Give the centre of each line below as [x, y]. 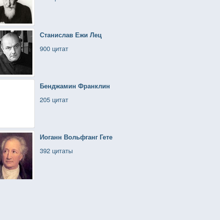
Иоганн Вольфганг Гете [76, 137]
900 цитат [54, 48]
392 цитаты [56, 151]
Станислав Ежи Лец [71, 35]
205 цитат [54, 99]
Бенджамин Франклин [75, 86]
